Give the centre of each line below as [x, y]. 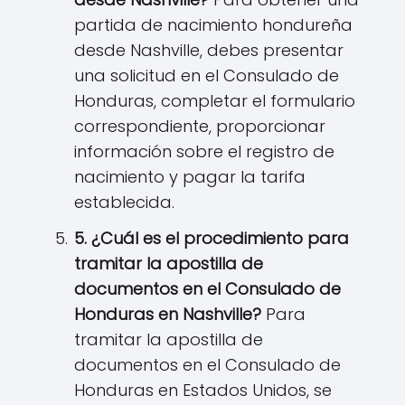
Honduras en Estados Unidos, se [203, 391]
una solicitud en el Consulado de [207, 76]
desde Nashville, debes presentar [209, 51]
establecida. [124, 202]
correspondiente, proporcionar [200, 127]
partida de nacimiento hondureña [213, 25]
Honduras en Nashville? [168, 315]
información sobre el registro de [204, 152]
